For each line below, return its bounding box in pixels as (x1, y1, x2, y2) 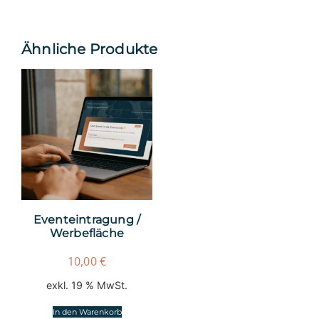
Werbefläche (49, 226, 125, 240)
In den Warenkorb (52, 306, 122, 317)
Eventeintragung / (33, 212, 141, 226)
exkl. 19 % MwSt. (46, 278, 127, 291)
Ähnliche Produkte (21, 40, 158, 58)
